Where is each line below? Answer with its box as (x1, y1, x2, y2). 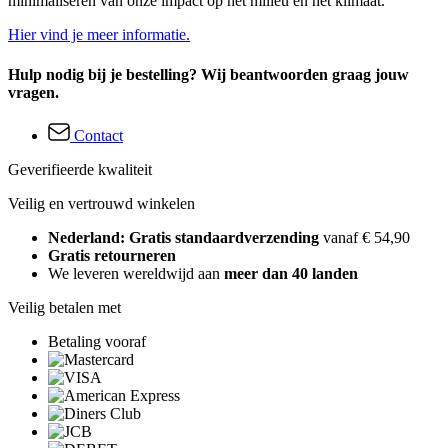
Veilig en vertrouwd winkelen (8, 195, 195, 213)
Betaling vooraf (48, 333, 146, 351)
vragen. (8, 83, 59, 101)
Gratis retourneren (48, 247, 176, 265)
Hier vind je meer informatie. (8, 26, 190, 44)
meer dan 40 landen (224, 265, 358, 283)
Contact (74, 127, 123, 145)
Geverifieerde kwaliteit (8, 161, 152, 179)
